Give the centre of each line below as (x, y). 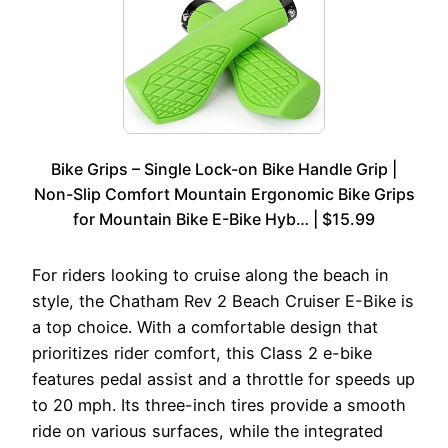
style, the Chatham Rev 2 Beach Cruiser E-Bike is (223, 301)
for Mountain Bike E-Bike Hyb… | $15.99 (224, 219)
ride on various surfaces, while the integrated (207, 431)
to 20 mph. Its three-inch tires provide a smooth (219, 405)
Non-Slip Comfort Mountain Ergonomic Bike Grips (224, 194)
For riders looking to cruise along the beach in (210, 275)
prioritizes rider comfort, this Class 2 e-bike (202, 353)
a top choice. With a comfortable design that (205, 327)
